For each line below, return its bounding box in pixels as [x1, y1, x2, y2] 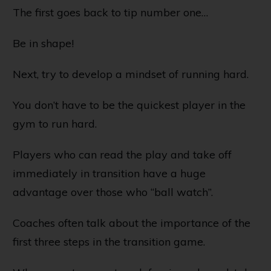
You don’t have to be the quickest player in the [13, 97, 246, 112]
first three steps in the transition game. [13, 234, 205, 249]
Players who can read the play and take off [13, 147, 232, 162]
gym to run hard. [13, 116, 97, 131]
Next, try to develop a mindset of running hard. [13, 67, 249, 81]
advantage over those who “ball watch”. [13, 184, 213, 199]
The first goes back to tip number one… [13, 5, 208, 19]
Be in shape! [13, 36, 74, 50]
